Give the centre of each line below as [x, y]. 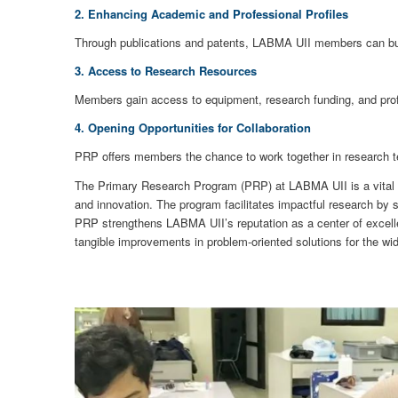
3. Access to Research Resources [165, 71]
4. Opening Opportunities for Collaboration [192, 128]
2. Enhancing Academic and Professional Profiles [211, 14]
